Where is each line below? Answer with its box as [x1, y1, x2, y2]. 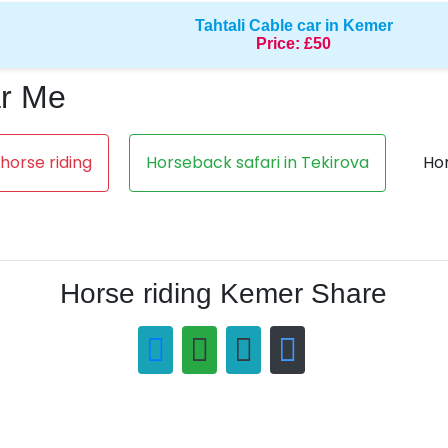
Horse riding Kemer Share [60, 278, 388, 309]
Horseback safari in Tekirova [145, 151, 369, 174]
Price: [256, 35, 301, 52]
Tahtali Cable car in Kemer [194, 17, 393, 34]
